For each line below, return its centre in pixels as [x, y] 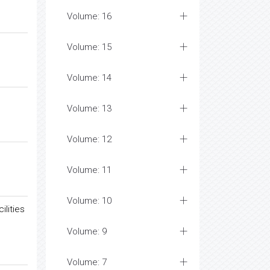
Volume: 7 [87, 262]
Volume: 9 [87, 231]
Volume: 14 [89, 78]
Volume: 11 [89, 170]
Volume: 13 [89, 108]
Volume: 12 [89, 139]
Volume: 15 [89, 47]
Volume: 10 [89, 201]
